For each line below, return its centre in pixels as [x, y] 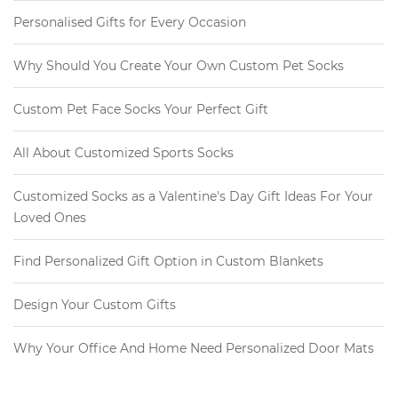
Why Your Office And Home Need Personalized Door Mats [194, 348]
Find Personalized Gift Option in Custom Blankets [168, 261]
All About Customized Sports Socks [123, 152]
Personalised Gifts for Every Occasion [130, 22]
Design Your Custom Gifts [95, 304]
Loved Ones [50, 217]
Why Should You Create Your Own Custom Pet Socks [179, 65]
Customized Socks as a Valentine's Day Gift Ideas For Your [193, 196]
